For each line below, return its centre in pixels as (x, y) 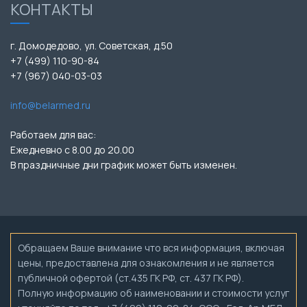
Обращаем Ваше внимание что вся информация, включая (151, 247)
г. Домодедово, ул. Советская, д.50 (91, 45)
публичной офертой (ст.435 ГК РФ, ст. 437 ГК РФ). (131, 278)
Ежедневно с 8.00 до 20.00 (72, 149)
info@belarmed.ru (50, 105)
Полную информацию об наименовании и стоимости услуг (153, 293)
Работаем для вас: (53, 134)
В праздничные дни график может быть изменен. (124, 164)
